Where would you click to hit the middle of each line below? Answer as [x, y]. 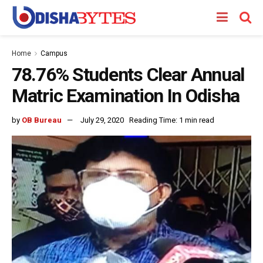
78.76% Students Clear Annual [128, 75]
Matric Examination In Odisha [126, 96]
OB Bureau [42, 120]
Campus [54, 53]
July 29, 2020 [102, 120]
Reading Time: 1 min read [172, 120]
